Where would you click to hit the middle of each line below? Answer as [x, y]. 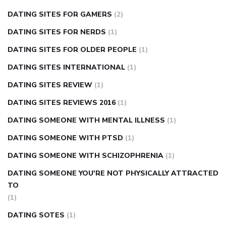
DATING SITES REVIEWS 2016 [62, 103]
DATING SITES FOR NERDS [57, 32]
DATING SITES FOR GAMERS [60, 15]
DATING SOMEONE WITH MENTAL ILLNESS [86, 121]
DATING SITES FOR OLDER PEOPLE [72, 50]
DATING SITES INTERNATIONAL [66, 68]
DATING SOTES [36, 215]
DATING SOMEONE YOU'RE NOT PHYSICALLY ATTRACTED [113, 174]
